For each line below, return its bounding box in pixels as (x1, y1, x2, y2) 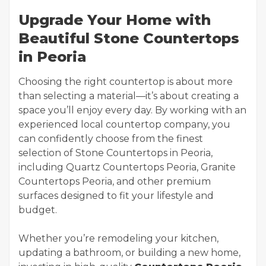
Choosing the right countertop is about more (18, 76, 233, 87)
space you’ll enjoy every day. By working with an (18, 104, 246, 116)
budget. (18, 204, 57, 216)
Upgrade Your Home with (18, 11, 211, 28)
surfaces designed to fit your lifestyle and (18, 190, 214, 201)
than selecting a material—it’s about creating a (18, 90, 239, 102)
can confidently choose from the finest (18, 133, 203, 144)
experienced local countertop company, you (18, 119, 230, 130)
